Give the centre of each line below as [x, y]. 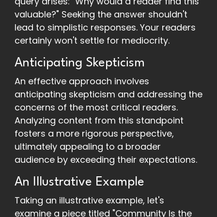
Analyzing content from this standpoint [99, 121]
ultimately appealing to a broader [88, 147]
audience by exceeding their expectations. [106, 160]
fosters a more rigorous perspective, [94, 134]
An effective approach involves [82, 81]
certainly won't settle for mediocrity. [92, 41]
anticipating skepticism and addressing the [108, 94]
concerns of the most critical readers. [96, 108]
